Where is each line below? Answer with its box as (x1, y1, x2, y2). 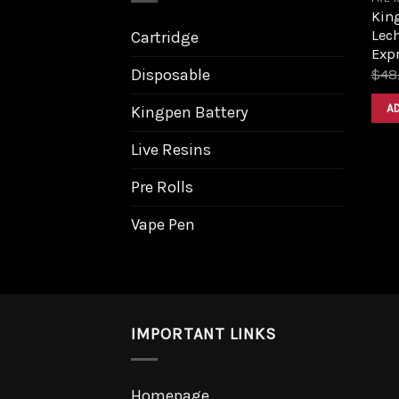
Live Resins (131, 139, 211, 159)
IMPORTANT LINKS (131, 324, 276, 345)
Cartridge (131, 27, 199, 47)
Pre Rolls (131, 176, 193, 197)
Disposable (131, 64, 210, 85)
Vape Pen (131, 214, 195, 234)
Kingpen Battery (131, 102, 248, 122)
